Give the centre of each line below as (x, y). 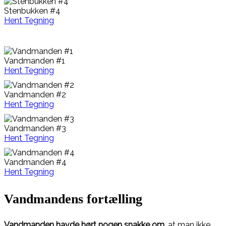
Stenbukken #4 (32, 11)
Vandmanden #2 (35, 94)
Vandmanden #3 (35, 128)
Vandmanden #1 (35, 61)
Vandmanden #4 (35, 162)
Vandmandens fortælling (73, 199)
